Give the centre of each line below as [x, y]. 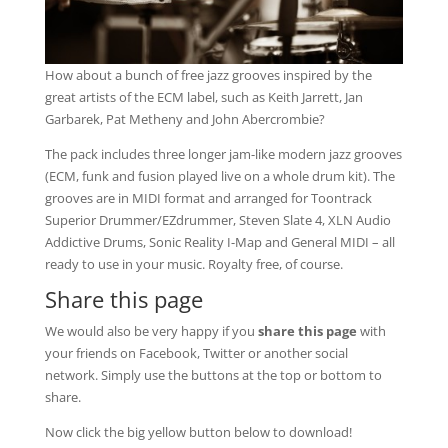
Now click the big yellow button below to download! [198, 432]
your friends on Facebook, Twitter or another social [196, 353]
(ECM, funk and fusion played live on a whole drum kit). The [219, 176]
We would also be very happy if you [151, 331]
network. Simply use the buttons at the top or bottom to [213, 375]
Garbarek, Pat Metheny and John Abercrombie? [184, 119]
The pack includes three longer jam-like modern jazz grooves [223, 154]
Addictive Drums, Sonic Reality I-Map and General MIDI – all [219, 242]
